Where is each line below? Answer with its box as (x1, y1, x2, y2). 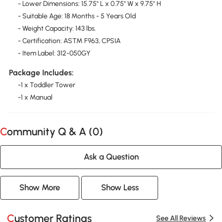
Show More (19, 182, 60, 193)
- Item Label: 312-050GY (17, 49, 91, 57)
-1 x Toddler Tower (17, 80, 75, 89)
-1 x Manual (17, 93, 53, 102)
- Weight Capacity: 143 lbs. (17, 24, 96, 33)
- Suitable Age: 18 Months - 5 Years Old (17, 11, 136, 20)
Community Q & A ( (7, 125, 93, 138)
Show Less (101, 182, 139, 193)
